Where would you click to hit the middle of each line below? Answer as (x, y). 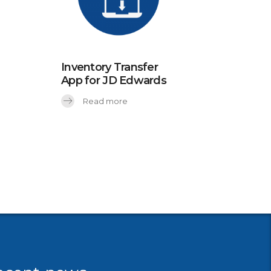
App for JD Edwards (114, 80)
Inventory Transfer (110, 67)
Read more (105, 101)
